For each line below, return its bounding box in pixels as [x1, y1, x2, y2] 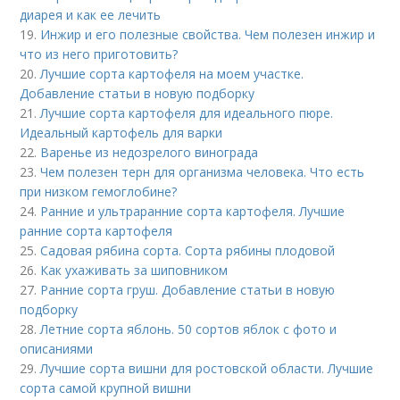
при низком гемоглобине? [20, 183, 178, 201]
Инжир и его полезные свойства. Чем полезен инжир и [40, 26, 376, 44]
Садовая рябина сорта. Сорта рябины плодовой [40, 242, 336, 260]
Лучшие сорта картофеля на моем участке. [40, 65, 304, 83]
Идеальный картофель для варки [20, 124, 223, 142]
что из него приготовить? [20, 46, 179, 63]
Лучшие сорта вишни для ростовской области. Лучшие [40, 360, 374, 378]
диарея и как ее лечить [20, 6, 162, 24]
